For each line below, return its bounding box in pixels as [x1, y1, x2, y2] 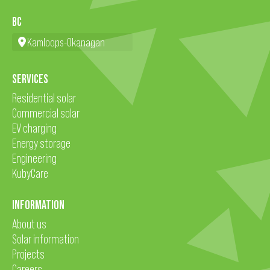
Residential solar [12, 91, 76, 105]
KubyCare [12, 166, 48, 180]
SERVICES [12, 72, 48, 86]
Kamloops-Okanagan [27, 36, 105, 49]
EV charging [12, 121, 57, 135]
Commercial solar [12, 106, 80, 120]
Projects [12, 247, 45, 261]
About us [12, 217, 46, 231]
